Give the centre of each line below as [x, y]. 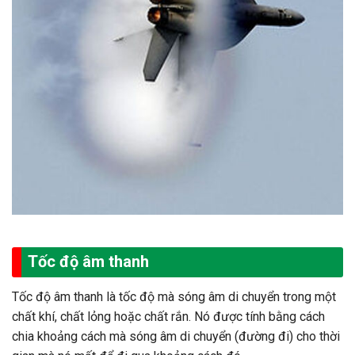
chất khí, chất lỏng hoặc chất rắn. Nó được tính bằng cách [168, 316]
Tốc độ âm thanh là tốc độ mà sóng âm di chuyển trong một [174, 296]
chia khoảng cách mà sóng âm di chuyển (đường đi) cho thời [176, 336]
